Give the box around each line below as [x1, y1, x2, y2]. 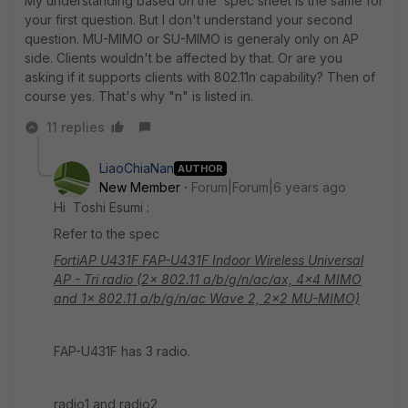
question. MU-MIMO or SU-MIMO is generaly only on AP [25, 31, 359, 46]
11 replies [46, 119, 105, 135]
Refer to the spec [54, 226, 159, 241]
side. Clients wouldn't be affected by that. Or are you [25, 50, 342, 66]
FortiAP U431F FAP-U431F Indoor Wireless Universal [54, 252, 363, 268]
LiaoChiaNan [99, 160, 174, 176]
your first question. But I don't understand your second [25, 12, 352, 27]
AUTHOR [178, 161, 223, 175]
